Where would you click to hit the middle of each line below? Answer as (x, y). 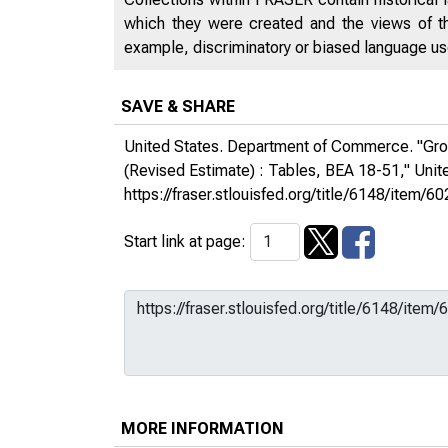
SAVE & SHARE (178, 106)
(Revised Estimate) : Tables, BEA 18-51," (269, 170)
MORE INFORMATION (202, 428)
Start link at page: (187, 241)
